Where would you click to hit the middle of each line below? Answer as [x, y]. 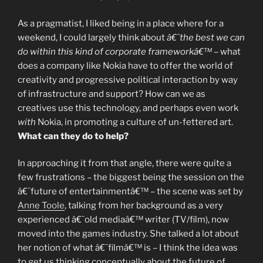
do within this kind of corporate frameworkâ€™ [115, 51]
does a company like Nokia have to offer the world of [125, 65]
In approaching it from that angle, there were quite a [124, 163]
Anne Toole [41, 205]
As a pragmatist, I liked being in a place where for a [121, 23]
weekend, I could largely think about [92, 37]
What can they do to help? [73, 136]
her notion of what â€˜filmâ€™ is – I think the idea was [128, 248]
